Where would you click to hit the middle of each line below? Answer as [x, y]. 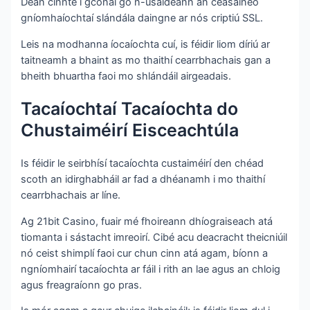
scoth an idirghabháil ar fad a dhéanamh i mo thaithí [143, 180]
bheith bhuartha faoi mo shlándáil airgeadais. [126, 76]
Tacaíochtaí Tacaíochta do [130, 109]
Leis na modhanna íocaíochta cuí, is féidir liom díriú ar [146, 44]
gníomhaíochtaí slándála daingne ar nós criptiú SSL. [142, 18]
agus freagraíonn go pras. [82, 285]
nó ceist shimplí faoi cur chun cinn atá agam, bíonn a [145, 253]
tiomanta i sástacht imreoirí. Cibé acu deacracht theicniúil [154, 237]
